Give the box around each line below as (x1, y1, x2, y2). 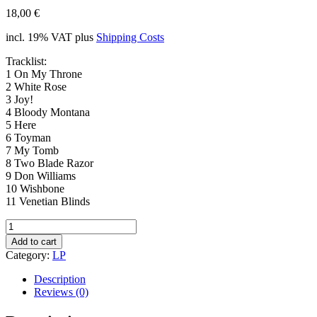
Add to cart (11, 236, 57, 247)
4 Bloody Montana (6, 105, 90, 118)
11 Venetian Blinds (6, 195, 90, 207)
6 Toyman (6, 131, 51, 144)
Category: (6, 248, 52, 261)
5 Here (6, 118, 36, 131)
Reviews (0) (34, 285, 88, 298)
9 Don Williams (6, 169, 76, 182)
